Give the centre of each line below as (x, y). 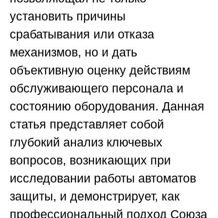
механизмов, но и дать (73, 52)
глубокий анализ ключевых (86, 142)
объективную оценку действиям (100, 70)
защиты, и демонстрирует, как (95, 196)
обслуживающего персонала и (97, 88)
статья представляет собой (87, 124)
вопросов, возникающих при (90, 160)
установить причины (68, 16)
